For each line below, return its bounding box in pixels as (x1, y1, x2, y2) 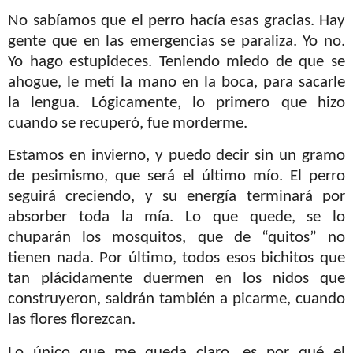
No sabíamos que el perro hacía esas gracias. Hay (8, 13, 345, 29)
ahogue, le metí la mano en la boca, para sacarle (8, 74, 345, 91)
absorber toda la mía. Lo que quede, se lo (8, 210, 345, 226)
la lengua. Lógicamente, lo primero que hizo (8, 95, 345, 111)
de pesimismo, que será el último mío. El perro (8, 169, 345, 185)
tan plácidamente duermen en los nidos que (8, 271, 345, 288)
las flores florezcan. (8, 312, 136, 329)
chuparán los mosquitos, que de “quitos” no (8, 230, 345, 247)
